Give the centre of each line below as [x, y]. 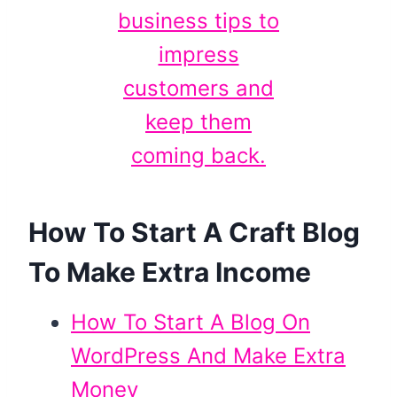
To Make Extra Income [170, 272]
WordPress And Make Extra [208, 356]
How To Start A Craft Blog [194, 232]
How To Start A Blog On [191, 322]
